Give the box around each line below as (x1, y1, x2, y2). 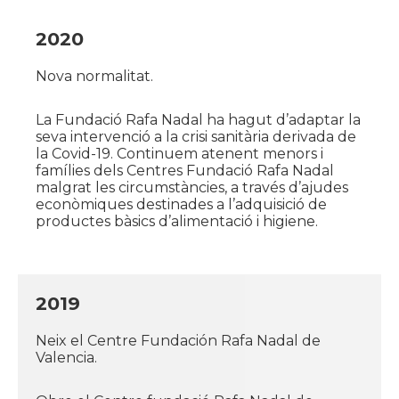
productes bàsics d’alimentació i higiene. (36, 212, 318, 230)
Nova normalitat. (36, 67, 153, 85)
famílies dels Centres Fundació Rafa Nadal (36, 161, 334, 179)
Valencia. (36, 348, 97, 366)
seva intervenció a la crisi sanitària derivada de (36, 127, 356, 145)
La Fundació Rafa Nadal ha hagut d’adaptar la (36, 110, 361, 128)
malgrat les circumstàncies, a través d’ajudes (36, 178, 348, 196)
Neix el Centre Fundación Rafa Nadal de (36, 331, 321, 349)
